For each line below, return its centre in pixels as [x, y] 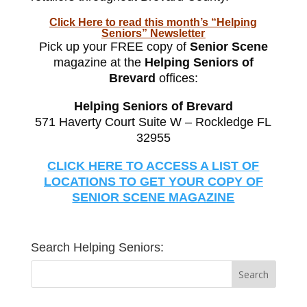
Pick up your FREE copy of [114, 47]
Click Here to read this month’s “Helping [153, 23]
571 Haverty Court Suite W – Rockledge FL [153, 122]
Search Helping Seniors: [97, 248]
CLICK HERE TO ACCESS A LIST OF [153, 166]
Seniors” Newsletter [153, 34]
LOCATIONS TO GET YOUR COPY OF [153, 182]
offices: [176, 78]
